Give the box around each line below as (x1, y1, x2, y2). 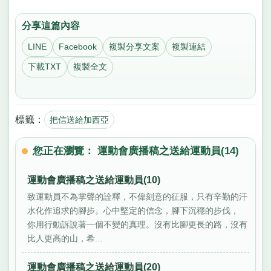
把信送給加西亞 (49, 114, 109, 125)
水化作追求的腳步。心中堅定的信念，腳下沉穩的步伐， (27, 205, 240, 215)
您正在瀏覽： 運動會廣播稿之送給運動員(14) (33, 145, 240, 157)
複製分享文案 (108, 42, 160, 52)
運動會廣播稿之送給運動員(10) (27, 174, 161, 185)
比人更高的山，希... (27, 233, 103, 243)
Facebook (59, 42, 97, 52)
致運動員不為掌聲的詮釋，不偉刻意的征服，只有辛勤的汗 (27, 191, 248, 201)
